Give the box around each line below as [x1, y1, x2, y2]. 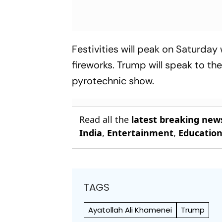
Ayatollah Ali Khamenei [88, 204, 172, 215]
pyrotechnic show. [72, 74, 155, 87]
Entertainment [107, 126, 174, 139]
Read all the [79, 113, 132, 125]
